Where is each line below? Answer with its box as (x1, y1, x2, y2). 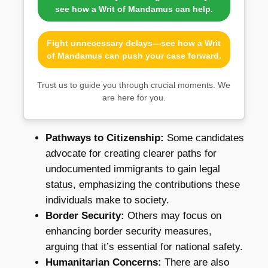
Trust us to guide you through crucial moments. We (37, 80, 231, 90)
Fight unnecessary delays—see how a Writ (47, 38, 221, 48)
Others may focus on (124, 209, 221, 221)
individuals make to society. (45, 194, 169, 206)
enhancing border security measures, (45, 225, 212, 237)
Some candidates (163, 132, 244, 144)
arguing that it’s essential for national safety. (45, 240, 243, 252)
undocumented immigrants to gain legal (45, 163, 220, 175)
